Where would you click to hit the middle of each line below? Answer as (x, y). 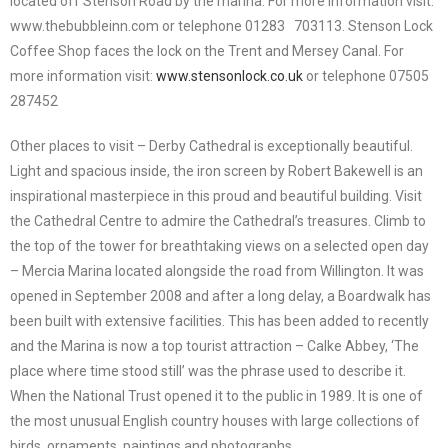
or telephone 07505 (366, 76)
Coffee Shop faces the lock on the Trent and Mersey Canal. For (207, 51)
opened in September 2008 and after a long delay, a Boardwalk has (220, 296)
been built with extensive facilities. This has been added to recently (219, 321)
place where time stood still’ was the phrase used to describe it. (208, 371)
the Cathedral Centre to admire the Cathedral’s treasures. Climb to (218, 221)
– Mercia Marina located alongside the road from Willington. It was (217, 271)
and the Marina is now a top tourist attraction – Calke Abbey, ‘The (214, 346)
